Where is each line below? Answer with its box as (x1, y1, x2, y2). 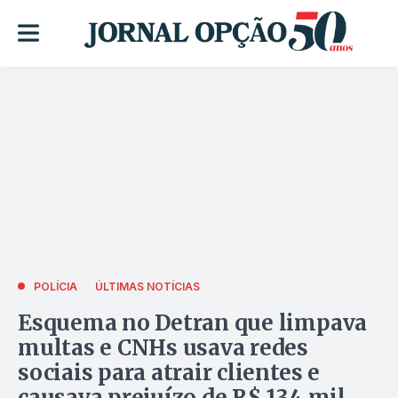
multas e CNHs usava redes (18, 333, 309, 362)
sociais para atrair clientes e (18, 358, 320, 386)
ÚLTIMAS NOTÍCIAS (95, 279, 200, 293)
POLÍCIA (34, 279, 77, 293)
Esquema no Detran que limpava (18, 308, 368, 337)
